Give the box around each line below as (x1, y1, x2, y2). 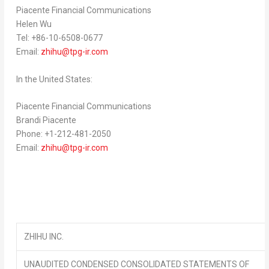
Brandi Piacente (16, 115, 76, 125)
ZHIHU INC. (23, 232, 64, 242)
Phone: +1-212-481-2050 (16, 129, 111, 139)
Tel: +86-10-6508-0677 (16, 33, 103, 43)
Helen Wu (16, 19, 52, 29)
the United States (24, 74, 91, 84)
